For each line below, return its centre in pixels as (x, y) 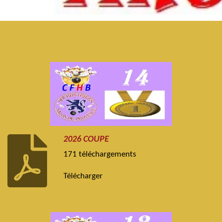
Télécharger (83, 176)
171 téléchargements (100, 155)
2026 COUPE (86, 140)
